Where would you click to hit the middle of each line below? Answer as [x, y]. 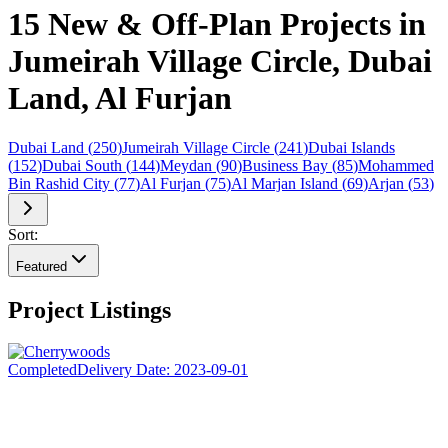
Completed [42, 370]
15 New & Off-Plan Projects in [217, 24]
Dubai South [82, 165]
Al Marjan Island [284, 183]
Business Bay [285, 165]
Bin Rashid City [59, 183]
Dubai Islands [351, 147]
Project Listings [89, 309]
